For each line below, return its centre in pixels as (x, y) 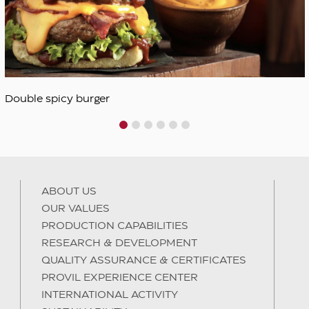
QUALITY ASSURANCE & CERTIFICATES (144, 260)
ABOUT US (69, 191)
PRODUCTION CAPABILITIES (115, 226)
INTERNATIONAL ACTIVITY (110, 295)
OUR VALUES (76, 209)
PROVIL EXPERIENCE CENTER (120, 278)
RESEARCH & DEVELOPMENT (120, 243)
